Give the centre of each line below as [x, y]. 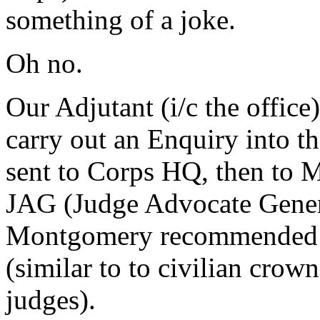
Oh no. [44, 64]
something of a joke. [121, 20]
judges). [51, 300]
